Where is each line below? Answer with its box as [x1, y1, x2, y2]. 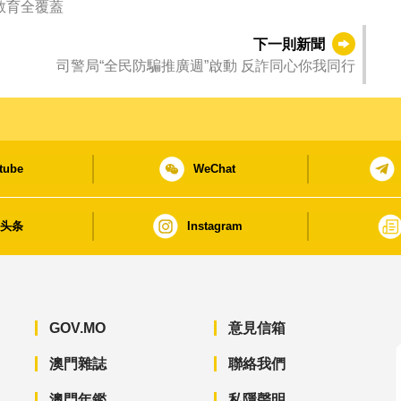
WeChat [193, 162, 236, 176]
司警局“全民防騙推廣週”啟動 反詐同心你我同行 [241, 58, 355, 74]
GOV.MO [48, 320, 106, 337]
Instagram [186, 219, 243, 234]
